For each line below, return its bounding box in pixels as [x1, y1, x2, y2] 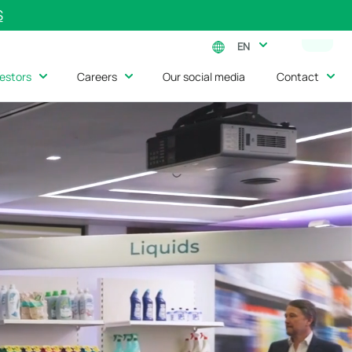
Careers [76, 69, 117, 84]
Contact [276, 69, 319, 84]
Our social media [162, 69, 245, 84]
